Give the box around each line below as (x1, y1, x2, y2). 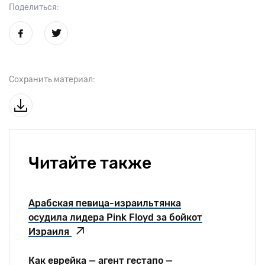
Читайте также (28, 153, 151, 173)
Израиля (28, 226, 72, 237)
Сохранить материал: (9, 75, 95, 85)
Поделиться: (9, 2, 59, 12)
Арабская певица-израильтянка (28, 198, 181, 209)
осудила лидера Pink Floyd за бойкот (28, 212, 202, 223)
